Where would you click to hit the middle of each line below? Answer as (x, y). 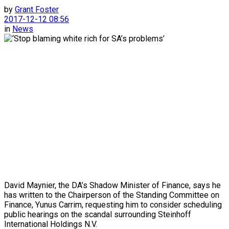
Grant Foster (37, 9)
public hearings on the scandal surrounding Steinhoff (98, 214)
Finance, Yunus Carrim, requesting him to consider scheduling (113, 204)
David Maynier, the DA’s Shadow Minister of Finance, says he (112, 185)
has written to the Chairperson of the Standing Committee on (112, 195)
